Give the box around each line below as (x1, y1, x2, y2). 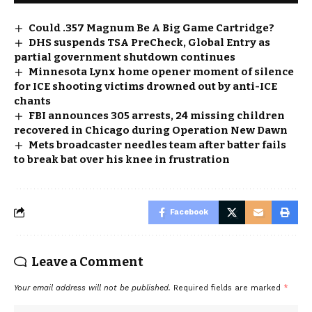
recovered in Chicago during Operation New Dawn (14, 123, 288, 136)
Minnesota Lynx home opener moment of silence (29, 65, 295, 78)
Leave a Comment (31, 253, 143, 270)
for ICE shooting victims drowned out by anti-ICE (14, 79, 277, 93)
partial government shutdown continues (14, 50, 235, 63)
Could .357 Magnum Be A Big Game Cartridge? (29, 21, 275, 34)
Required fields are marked (173, 283, 283, 292)
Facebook (170, 207, 208, 217)
